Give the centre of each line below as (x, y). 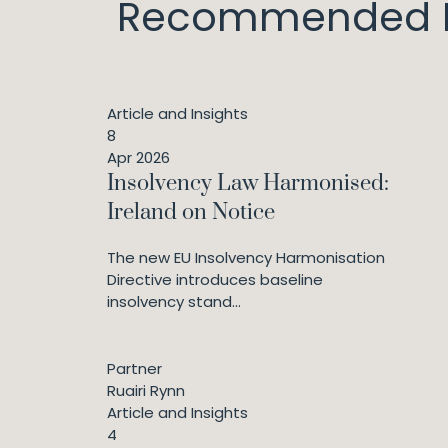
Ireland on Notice (191, 212)
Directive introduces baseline (215, 279)
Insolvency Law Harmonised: (248, 183)
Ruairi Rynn (146, 390)
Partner (134, 368)
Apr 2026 (138, 157)
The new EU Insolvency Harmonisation (246, 257)
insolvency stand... (174, 301)
